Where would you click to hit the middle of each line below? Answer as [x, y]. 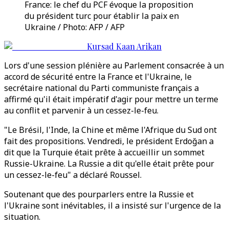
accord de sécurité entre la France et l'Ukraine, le [98, 77]
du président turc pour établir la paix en [102, 16]
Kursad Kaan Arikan [124, 46]
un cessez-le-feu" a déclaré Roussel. [73, 175]
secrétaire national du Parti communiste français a [101, 88]
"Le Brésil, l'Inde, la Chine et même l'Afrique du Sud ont [110, 130]
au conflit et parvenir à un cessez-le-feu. [81, 110]
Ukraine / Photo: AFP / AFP [75, 27]
